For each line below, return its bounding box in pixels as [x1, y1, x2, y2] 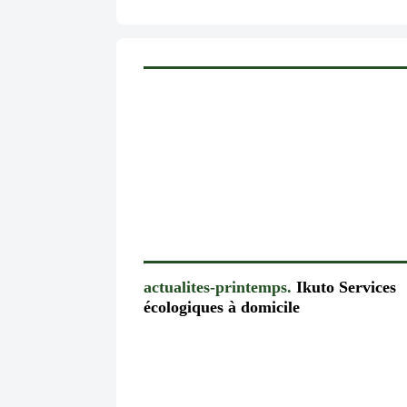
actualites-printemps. [144, 277, 292, 296]
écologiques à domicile [144, 297, 300, 316]
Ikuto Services [292, 277, 396, 296]
